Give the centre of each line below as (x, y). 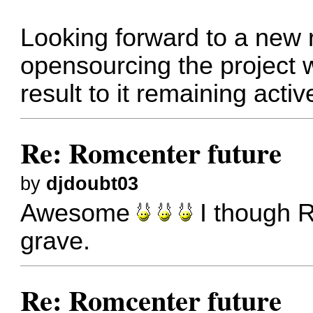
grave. (56, 241)
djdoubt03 (93, 183)
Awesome (79, 213)
